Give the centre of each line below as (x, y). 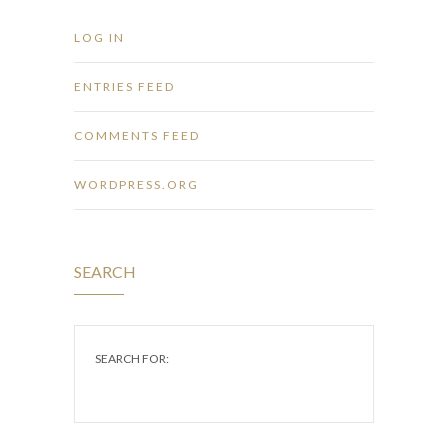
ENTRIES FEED (124, 86)
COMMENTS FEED (137, 135)
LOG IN (99, 37)
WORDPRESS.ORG (136, 184)
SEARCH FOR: (132, 358)
